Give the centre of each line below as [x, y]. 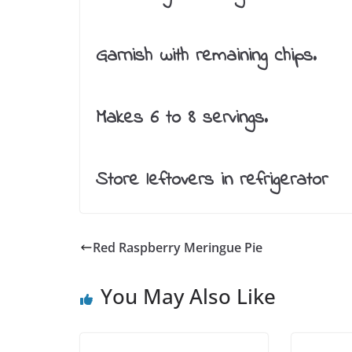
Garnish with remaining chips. [206, 56]
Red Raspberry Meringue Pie [178, 247]
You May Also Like [188, 296]
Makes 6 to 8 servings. [182, 118]
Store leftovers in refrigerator [212, 180]
